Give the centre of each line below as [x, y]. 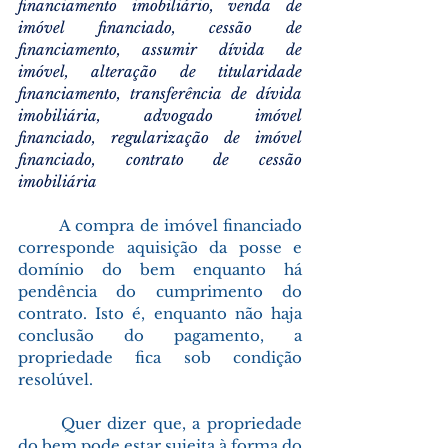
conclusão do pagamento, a [160, 335]
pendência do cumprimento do [160, 291]
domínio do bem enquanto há [160, 269]
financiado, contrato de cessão [160, 159]
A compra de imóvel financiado [39, 225]
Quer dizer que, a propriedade [39, 423]
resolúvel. [55, 379]
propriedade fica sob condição [160, 357]
